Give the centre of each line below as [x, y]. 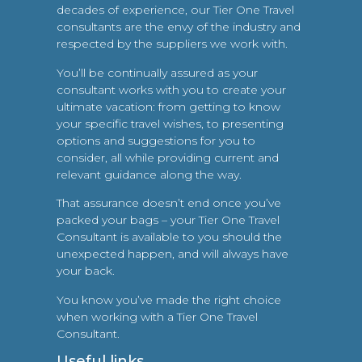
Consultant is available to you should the [169, 237]
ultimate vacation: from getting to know [168, 106]
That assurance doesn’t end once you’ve [169, 203]
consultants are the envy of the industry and [179, 27]
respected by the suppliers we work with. [172, 44]
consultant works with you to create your [171, 89]
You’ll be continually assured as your [157, 72]
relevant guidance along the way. [149, 174]
